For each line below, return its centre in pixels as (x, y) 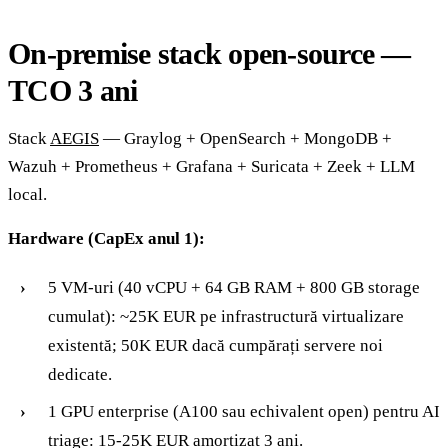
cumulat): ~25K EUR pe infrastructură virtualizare (226, 316)
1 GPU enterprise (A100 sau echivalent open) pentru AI (244, 411)
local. (27, 194)
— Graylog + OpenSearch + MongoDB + (245, 138)
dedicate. (80, 374)
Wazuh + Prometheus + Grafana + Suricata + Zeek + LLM (211, 166)
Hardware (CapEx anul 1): (106, 238)
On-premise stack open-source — (209, 53)
